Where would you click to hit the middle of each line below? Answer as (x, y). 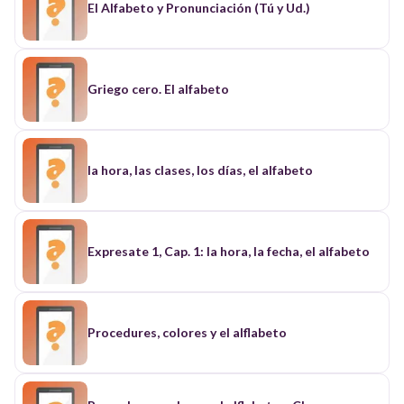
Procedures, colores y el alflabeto (187, 332)
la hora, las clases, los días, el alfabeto (200, 170)
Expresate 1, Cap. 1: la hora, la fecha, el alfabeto (229, 251)
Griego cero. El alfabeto (158, 88)
